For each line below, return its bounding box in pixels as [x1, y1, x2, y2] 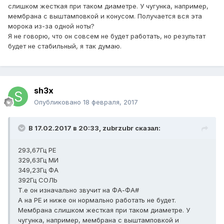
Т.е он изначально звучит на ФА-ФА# [18, 186, 139, 194]
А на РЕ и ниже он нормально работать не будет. [18, 196, 176, 204]
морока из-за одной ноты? [8, 22, 94, 30]
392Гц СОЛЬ [18, 176, 57, 184]
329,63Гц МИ [18, 156, 58, 164]
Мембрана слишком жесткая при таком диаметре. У [18, 206, 190, 214]
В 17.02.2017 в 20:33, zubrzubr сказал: [28, 124, 160, 132]
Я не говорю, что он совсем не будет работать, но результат [8, 32, 205, 40]
